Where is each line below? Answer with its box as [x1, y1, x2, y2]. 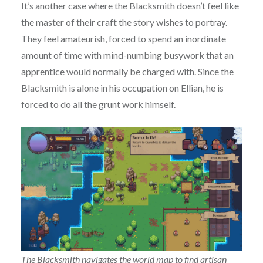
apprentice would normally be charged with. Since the [21, 66, 234, 77]
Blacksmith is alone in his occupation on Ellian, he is [21, 82, 224, 94]
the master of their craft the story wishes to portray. [21, 16, 227, 28]
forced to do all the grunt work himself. [21, 99, 176, 110]
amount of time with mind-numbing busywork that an [21, 49, 234, 61]
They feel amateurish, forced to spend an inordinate [21, 33, 226, 45]
